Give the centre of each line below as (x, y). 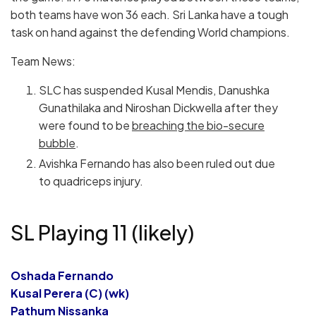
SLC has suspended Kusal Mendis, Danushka (154, 90)
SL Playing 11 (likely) (102, 232)
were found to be (85, 126)
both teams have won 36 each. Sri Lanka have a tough (150, 15)
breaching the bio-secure (198, 126)
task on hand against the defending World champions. (150, 32)
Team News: (43, 61)
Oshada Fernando (62, 276)
